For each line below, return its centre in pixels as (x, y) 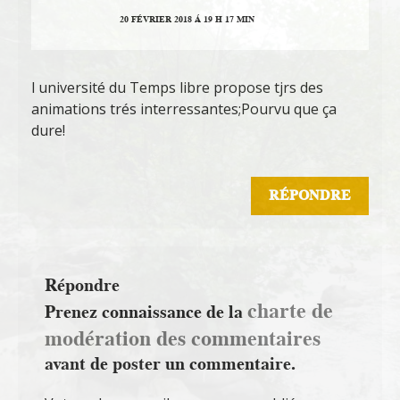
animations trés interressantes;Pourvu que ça (184, 109)
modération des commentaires (183, 338)
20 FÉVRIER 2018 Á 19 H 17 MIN (187, 20)
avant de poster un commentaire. (170, 364)
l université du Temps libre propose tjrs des (177, 88)
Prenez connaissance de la (146, 312)
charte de (290, 311)
